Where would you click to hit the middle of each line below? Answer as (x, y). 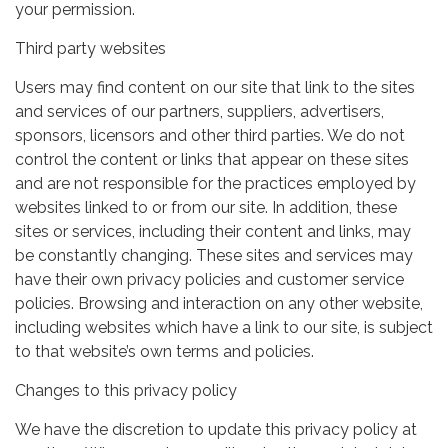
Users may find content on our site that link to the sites (215, 87)
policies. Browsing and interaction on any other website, (219, 303)
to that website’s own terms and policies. (164, 351)
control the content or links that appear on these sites (212, 159)
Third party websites (90, 48)
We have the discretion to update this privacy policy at (216, 429)
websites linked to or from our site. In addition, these (206, 207)
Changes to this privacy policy (126, 390)
